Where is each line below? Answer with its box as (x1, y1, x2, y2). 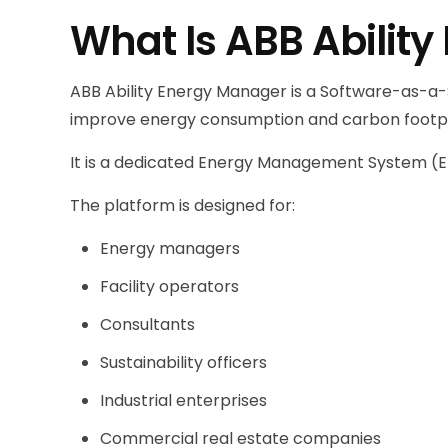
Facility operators (100, 274, 240, 298)
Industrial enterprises (100, 388, 268, 412)
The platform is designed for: (70, 193, 296, 217)
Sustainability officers (100, 350, 268, 374)
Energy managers (100, 236, 241, 260)
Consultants (100, 312, 196, 336)
